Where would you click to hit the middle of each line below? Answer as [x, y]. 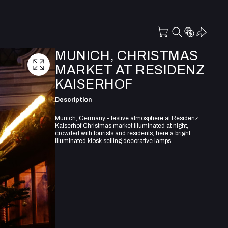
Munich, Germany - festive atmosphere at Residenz [127, 118]
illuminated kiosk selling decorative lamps [113, 141]
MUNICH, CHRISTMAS [127, 55]
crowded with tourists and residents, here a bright [123, 133]
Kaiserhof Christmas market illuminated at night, [122, 125]
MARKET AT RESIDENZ [130, 70]
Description [73, 99]
